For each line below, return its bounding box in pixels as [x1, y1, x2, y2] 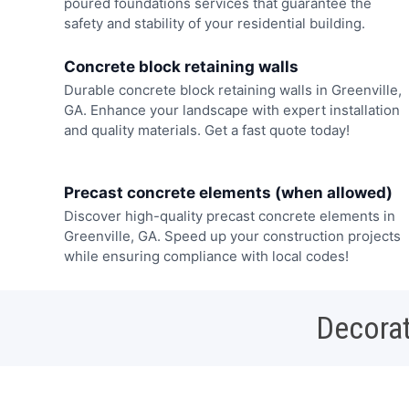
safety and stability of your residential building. [63, 15, 365, 33]
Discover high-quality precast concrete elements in [63, 207, 395, 225]
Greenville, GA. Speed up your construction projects [63, 227, 401, 246]
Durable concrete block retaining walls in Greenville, [63, 80, 402, 99]
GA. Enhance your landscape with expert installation [63, 100, 400, 119]
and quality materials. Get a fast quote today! [63, 121, 350, 139]
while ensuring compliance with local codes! [63, 247, 349, 266]
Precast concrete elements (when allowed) [63, 184, 393, 203]
